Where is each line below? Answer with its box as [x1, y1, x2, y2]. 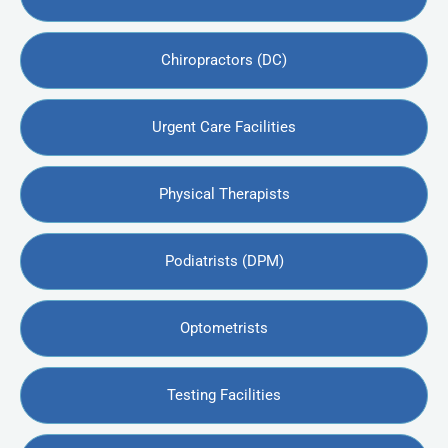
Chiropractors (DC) [161, 51, 287, 70]
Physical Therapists [158, 185, 290, 204]
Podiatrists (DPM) [164, 252, 284, 271]
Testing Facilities [167, 386, 281, 405]
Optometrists [180, 319, 268, 338]
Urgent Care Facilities [152, 118, 296, 137]
